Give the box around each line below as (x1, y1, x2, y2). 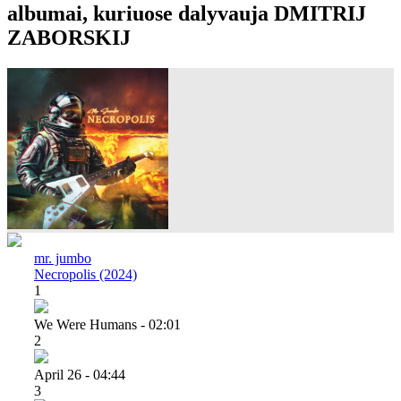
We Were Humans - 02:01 (34, 316, 181, 332)
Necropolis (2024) (34, 266, 137, 282)
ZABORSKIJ (7, 25, 131, 49)
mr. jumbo (34, 250, 91, 266)
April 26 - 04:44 (34, 366, 125, 382)
